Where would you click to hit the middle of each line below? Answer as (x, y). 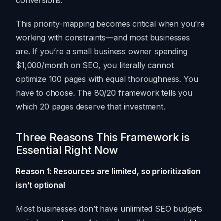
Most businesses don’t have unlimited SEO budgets (109, 209)
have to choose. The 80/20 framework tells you (104, 93)
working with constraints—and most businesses (103, 38)
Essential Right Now (67, 150)
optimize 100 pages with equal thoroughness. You (107, 79)
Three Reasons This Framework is (103, 137)
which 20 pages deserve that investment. (91, 107)
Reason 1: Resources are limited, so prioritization (108, 171)
